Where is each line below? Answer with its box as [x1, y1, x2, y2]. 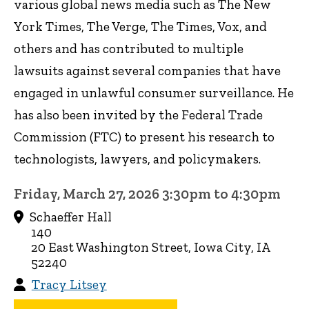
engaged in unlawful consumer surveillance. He [14, 85, 294, 101]
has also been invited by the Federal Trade [14, 107, 263, 123]
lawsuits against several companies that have [14, 63, 281, 79]
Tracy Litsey [31, 277, 107, 293]
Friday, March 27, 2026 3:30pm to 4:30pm [14, 185, 281, 203]
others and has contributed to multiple [14, 41, 243, 57]
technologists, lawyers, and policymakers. [14, 151, 261, 168]
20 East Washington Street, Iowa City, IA [31, 239, 270, 256]
